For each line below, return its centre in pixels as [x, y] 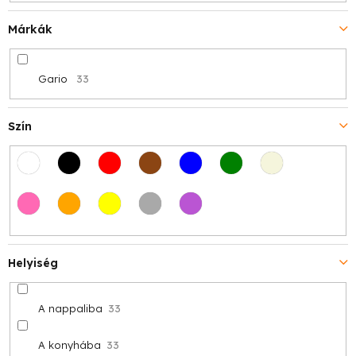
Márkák [30, 30]
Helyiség [33, 263]
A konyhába [69, 344]
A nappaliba [70, 308]
